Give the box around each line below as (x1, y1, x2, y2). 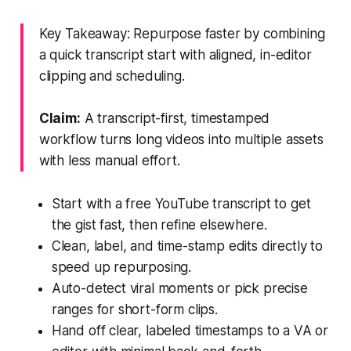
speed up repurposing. (51, 259, 192, 275)
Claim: (38, 110, 81, 126)
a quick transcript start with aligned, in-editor (38, 46, 312, 63)
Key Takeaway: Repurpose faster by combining (38, 25, 325, 42)
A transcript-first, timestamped (80, 110, 270, 126)
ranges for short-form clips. (51, 301, 218, 317)
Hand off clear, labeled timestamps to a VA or (51, 322, 329, 338)
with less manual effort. (38, 152, 180, 168)
